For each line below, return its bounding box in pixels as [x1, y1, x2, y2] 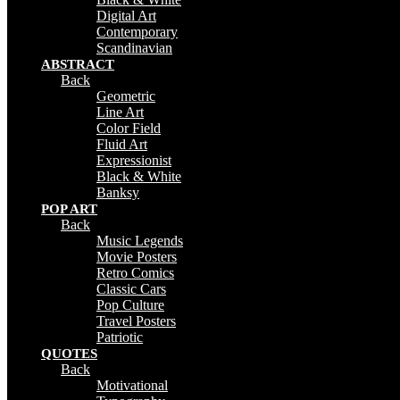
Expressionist [96, 152, 171, 168]
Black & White [96, 168, 181, 184]
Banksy [96, 184, 139, 200]
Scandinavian [96, 39, 172, 55]
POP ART [41, 201, 97, 216]
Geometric [96, 87, 155, 104]
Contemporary [96, 23, 178, 39]
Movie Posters [96, 248, 177, 264]
